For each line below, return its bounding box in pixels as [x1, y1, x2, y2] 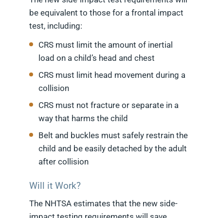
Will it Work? [29, 180, 81, 192]
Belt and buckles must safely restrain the [38, 130, 188, 141]
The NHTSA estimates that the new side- [29, 199, 178, 209]
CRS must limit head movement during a [38, 70, 185, 80]
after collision [38, 157, 89, 167]
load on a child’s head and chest [38, 53, 155, 63]
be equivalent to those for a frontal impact [29, 8, 183, 18]
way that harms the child [38, 113, 128, 124]
